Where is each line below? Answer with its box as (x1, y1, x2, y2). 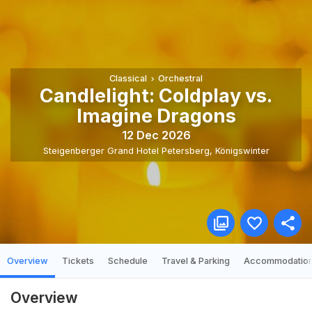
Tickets (62, 256, 94, 266)
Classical (109, 73, 147, 84)
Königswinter (214, 145, 270, 156)
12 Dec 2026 (121, 127, 191, 142)
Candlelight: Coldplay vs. (40, 84, 272, 108)
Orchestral (158, 73, 203, 84)
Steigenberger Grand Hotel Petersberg (42, 145, 210, 156)
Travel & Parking (162, 256, 230, 266)
